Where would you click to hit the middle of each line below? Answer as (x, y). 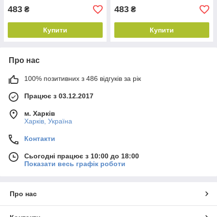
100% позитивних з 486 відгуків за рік (83, 78)
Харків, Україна (48, 121)
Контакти (40, 139)
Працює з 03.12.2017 (59, 96)
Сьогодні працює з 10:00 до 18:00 (82, 156)
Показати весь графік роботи (75, 164)
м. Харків (40, 113)
